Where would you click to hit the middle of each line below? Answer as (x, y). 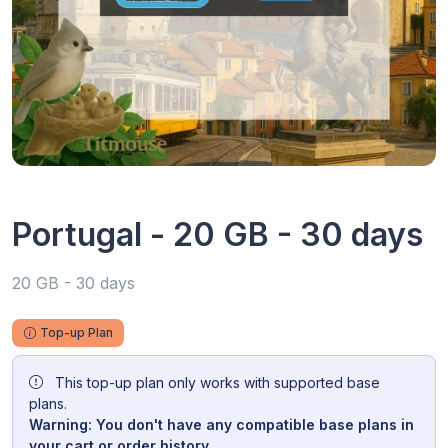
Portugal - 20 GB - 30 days (217, 234)
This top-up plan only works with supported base (215, 382)
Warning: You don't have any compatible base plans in (221, 424)
